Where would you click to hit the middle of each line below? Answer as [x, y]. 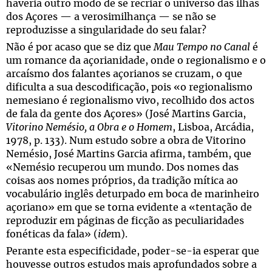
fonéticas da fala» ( [52, 234]
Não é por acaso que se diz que [80, 47]
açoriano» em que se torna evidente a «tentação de [129, 208]
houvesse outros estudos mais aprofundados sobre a [131, 265]
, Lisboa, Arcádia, [213, 127]
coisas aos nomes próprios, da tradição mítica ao [122, 181]
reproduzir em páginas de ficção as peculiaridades [125, 221]
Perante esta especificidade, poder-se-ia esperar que [133, 251]
